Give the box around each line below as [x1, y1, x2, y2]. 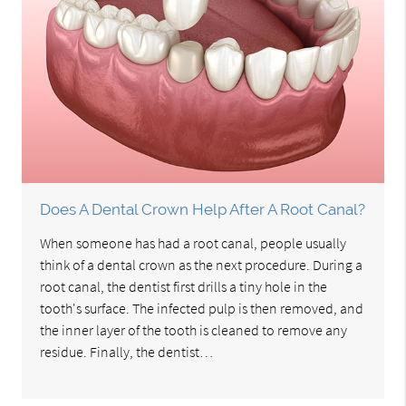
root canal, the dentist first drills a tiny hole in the [40, 277, 328, 296]
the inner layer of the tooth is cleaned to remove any [40, 321, 348, 340]
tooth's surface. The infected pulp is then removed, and [40, 299, 364, 318]
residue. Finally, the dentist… [40, 343, 214, 362]
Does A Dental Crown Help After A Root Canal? [40, 200, 366, 219]
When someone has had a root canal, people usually [40, 234, 347, 253]
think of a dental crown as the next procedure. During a [40, 256, 363, 275]
